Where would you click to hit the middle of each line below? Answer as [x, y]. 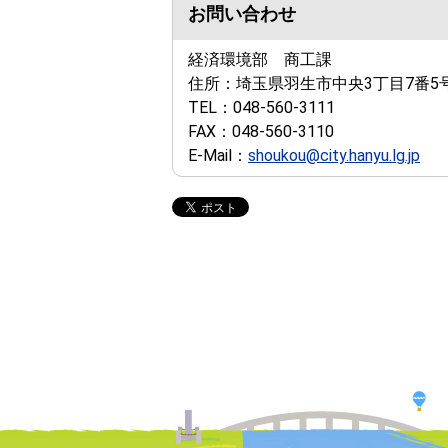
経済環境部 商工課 [260, 59]
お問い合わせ [242, 13]
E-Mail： [218, 155]
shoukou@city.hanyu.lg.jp [334, 155]
